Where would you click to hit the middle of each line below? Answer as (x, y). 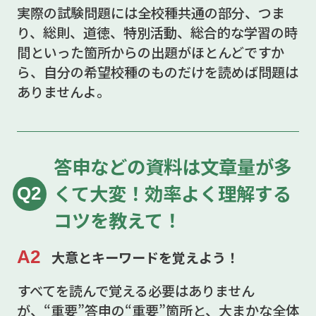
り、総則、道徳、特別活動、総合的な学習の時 (157, 33)
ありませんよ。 (63, 92)
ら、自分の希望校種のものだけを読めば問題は (157, 72)
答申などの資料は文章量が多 (172, 167)
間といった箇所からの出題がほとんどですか (150, 53)
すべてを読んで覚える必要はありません (135, 291)
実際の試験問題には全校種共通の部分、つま (151, 13)
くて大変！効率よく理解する (172, 194)
